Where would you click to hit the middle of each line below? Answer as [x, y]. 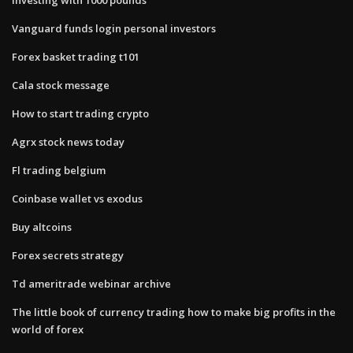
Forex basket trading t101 [76, 56]
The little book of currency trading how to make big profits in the [174, 312]
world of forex [48, 329]
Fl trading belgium [59, 170]
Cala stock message [61, 85]
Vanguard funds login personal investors [114, 28]
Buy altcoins [42, 227]
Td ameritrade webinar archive [91, 283]
